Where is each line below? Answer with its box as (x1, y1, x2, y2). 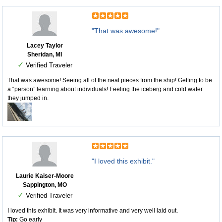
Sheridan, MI (27, 51, 62, 58)
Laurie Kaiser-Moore (15, 172, 74, 180)
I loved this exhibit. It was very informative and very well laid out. (7, 207, 178, 215)
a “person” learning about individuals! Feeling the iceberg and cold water (7, 86, 203, 93)
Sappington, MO (22, 181, 67, 189)
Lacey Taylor (26, 42, 63, 50)
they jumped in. (7, 95, 49, 102)
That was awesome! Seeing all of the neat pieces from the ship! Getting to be (7, 77, 212, 84)
